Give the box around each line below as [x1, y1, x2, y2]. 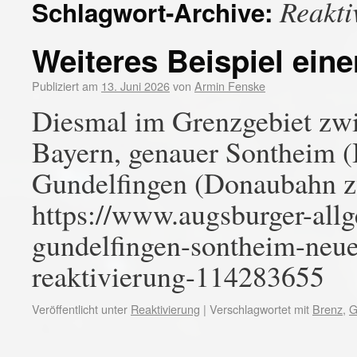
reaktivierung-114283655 [32, 257, 324, 295]
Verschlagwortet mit [210, 300, 309, 317]
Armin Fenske [194, 77, 265, 94]
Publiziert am [32, 77, 98, 94]
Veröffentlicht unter [32, 300, 127, 317]
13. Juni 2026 [101, 77, 170, 94]
